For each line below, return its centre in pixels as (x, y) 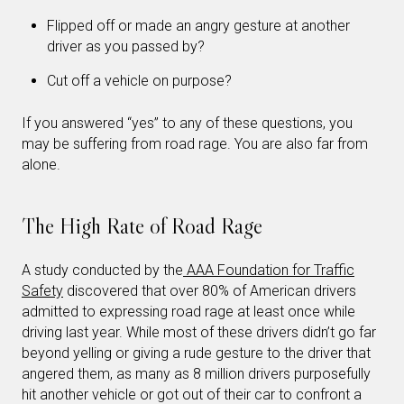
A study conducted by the (102, 270)
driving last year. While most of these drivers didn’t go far (199, 332)
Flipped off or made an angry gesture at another (198, 25)
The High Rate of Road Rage (142, 225)
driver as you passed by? (126, 46)
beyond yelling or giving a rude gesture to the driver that (196, 353)
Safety (42, 290)
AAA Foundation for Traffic (269, 270)
